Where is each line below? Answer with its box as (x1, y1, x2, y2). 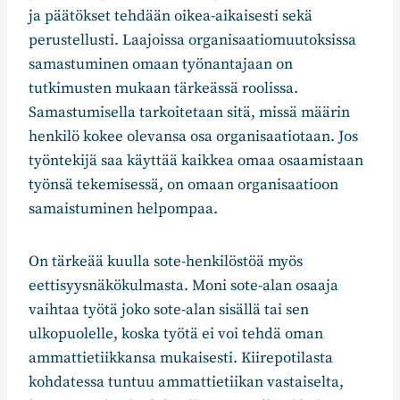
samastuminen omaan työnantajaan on (29, 54, 293, 75)
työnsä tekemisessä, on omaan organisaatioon (29, 175, 338, 196)
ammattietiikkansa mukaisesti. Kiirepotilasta (29, 348, 333, 369)
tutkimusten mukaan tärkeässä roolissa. (29, 79, 298, 99)
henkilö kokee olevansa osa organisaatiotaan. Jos (29, 127, 358, 147)
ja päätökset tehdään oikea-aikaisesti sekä (29, 6, 312, 27)
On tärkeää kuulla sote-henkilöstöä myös (29, 252, 303, 272)
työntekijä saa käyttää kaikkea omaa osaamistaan (29, 151, 363, 171)
